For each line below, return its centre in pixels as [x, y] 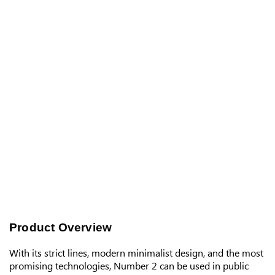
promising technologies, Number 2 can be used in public [129, 265]
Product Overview [61, 227]
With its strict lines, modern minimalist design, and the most [136, 252]
